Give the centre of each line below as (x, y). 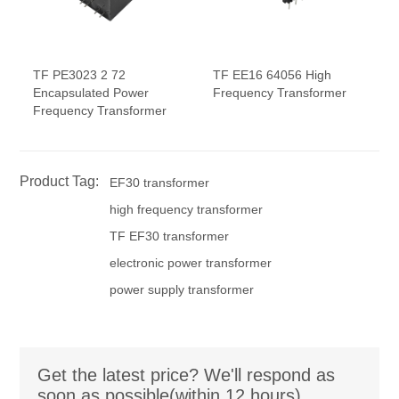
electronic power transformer (191, 262)
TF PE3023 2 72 (80, 74)
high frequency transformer (187, 209)
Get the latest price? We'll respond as (187, 375)
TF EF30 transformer (170, 236)
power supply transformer (182, 289)
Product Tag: (60, 181)
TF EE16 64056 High (272, 74)
